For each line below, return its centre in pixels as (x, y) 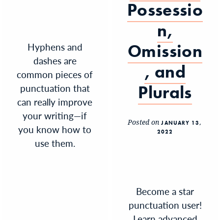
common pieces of (55, 74)
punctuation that (55, 88)
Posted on (145, 122)
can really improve (55, 102)
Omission (165, 51)
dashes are (55, 60)
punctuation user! (165, 205)
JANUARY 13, (182, 123)
